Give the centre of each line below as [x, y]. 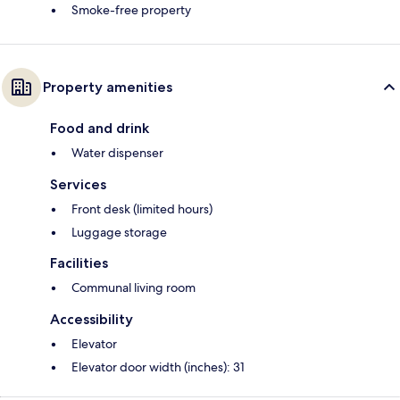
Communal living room [133, 288]
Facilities [79, 263]
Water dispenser [117, 153]
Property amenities [108, 87]
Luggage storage [119, 233]
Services [78, 185]
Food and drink [100, 129]
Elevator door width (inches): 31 [158, 367]
